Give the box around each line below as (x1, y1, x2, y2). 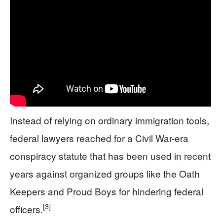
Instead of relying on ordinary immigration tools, (10, 113, 209, 127)
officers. (10, 202, 43, 216)
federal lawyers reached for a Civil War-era (10, 131, 188, 145)
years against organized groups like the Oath (10, 166, 200, 180)
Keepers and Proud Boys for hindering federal (10, 184, 203, 198)
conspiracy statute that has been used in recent (10, 148, 211, 162)
